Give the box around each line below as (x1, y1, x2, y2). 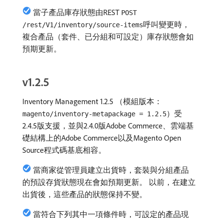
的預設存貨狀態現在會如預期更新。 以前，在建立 (22, 177, 196, 187)
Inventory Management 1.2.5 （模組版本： (22, 96, 162, 106)
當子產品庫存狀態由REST (33, 7, 121, 17)
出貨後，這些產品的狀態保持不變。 (22, 189, 147, 199)
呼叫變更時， (143, 19, 190, 29)
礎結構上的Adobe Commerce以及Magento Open (22, 133, 182, 143)
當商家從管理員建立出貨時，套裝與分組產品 (33, 165, 189, 175)
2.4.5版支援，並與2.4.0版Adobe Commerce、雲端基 (22, 121, 194, 130)
